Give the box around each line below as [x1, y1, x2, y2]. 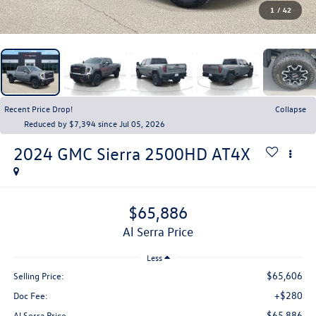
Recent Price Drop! [4, 102, 73, 114]
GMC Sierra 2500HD [56, 142, 207, 164]
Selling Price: [13, 269, 64, 282]
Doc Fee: [13, 289, 48, 302]
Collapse [275, 102, 306, 114]
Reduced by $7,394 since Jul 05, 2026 [24, 117, 165, 129]
